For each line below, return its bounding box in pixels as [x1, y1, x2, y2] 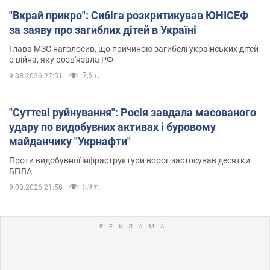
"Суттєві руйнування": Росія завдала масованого [9, 105, 256, 119]
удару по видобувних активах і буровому [9, 120, 216, 133]
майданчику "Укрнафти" [9, 134, 131, 148]
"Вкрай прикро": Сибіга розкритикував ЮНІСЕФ [9, 8, 249, 22]
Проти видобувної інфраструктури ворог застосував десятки [9, 155, 250, 165]
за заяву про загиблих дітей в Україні [9, 23, 196, 36]
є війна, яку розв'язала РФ [9, 54, 113, 64]
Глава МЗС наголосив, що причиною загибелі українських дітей [9, 43, 259, 54]
